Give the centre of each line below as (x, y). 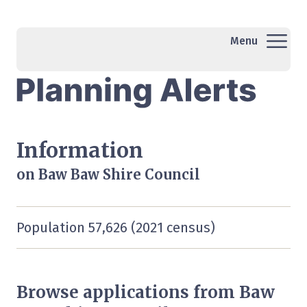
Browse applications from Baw (146, 293)
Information (80, 150)
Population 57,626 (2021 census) (116, 228)
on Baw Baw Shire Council (108, 175)
